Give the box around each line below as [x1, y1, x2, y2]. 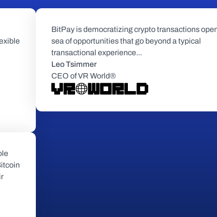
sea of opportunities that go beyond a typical [51, 37, 201, 45]
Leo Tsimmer [51, 60, 97, 68]
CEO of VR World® [51, 72, 116, 80]
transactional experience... [51, 48, 142, 57]
